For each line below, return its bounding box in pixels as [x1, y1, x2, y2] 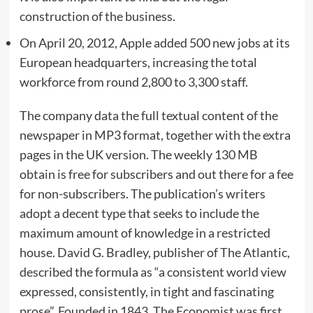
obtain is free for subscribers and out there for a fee [19, 166, 293, 182]
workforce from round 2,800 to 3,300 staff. [19, 74, 248, 90]
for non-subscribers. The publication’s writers [19, 186, 265, 202]
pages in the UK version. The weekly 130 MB [19, 147, 258, 163]
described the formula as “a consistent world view [19, 264, 286, 280]
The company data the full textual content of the [19, 108, 278, 124]
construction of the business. [19, 8, 175, 24]
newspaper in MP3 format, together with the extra [19, 127, 291, 143]
